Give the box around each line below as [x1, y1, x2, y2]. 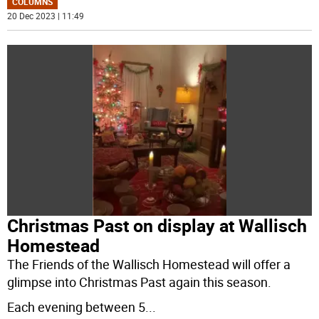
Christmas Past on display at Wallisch [7, 214, 308, 238]
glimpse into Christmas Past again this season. [7, 273, 272, 291]
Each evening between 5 [7, 298, 146, 316]
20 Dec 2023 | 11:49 [7, 10, 85, 22]
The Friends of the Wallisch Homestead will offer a [7, 256, 291, 273]
